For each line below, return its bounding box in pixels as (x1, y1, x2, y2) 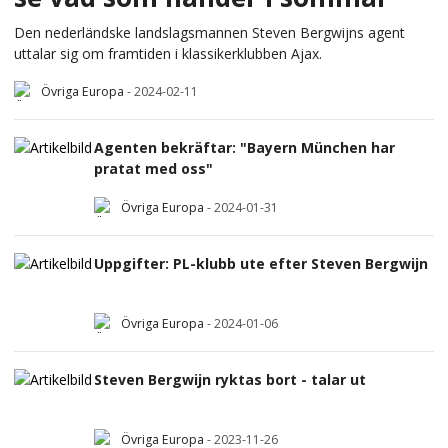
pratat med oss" (94, 159, 213, 179)
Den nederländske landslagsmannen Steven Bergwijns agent (14, 22, 405, 42)
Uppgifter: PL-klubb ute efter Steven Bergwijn (94, 254, 428, 274)
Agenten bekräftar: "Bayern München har (94, 138, 395, 158)
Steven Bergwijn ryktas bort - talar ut (94, 370, 366, 390)
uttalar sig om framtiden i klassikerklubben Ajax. (14, 43, 322, 63)
